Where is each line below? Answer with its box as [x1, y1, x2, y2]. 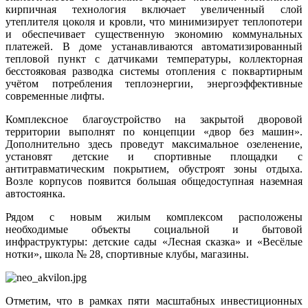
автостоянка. [5, 187, 65, 199]
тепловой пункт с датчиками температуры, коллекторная [5, 52, 302, 65]
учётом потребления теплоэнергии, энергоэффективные [5, 77, 302, 89]
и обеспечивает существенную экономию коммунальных [5, 27, 302, 40]
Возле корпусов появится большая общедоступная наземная [5, 175, 302, 187]
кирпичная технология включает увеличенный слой [5, 3, 302, 15]
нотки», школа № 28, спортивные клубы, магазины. [5, 247, 249, 260]
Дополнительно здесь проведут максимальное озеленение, [5, 137, 302, 150]
